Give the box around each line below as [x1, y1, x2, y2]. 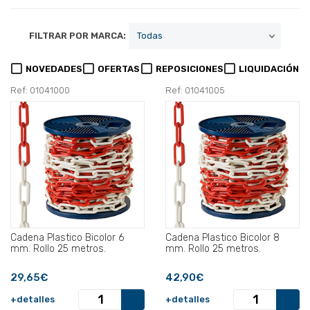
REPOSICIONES [155, 64, 224, 75]
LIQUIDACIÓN [238, 64, 299, 75]
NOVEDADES [26, 64, 83, 75]
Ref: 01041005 [165, 85, 225, 96]
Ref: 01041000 [10, 85, 70, 96]
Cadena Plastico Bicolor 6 [10, 232, 118, 244]
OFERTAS [98, 64, 140, 75]
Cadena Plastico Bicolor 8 [165, 232, 273, 244]
